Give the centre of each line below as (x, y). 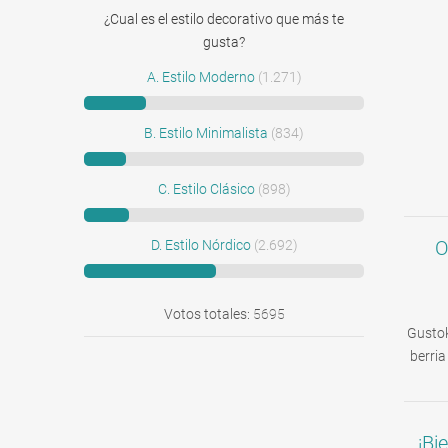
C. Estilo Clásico (206, 189)
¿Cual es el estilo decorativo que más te (224, 19)
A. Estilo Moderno (200, 77)
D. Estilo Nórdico (200, 245)
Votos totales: (208, 314)
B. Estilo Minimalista (206, 133)
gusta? (224, 42)
